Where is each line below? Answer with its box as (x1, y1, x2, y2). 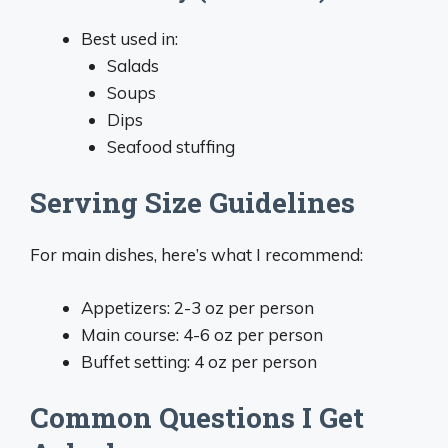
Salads (106, 54, 159, 76)
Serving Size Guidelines (30, 184, 355, 221)
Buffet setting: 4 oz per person (81, 350, 317, 372)
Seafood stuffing (106, 135, 235, 157)
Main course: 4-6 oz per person (81, 323, 323, 345)
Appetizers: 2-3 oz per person (81, 296, 314, 318)
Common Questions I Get (30, 399, 364, 436)
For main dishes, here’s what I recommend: (30, 244, 363, 265)
